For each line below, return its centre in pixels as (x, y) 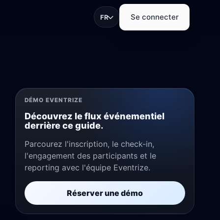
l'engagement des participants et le (90, 156)
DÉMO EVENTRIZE (53, 100)
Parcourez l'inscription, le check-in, (89, 144)
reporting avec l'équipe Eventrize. (87, 168)
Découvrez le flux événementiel (94, 116)
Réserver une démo (105, 193)
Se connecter (154, 17)
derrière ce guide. (64, 125)
